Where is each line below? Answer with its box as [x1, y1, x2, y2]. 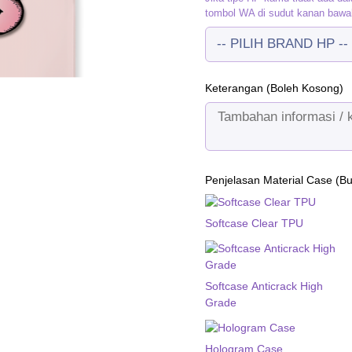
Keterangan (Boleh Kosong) [205, 81, 344, 94]
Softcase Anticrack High [205, 279, 324, 292]
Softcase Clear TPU [205, 216, 304, 229]
